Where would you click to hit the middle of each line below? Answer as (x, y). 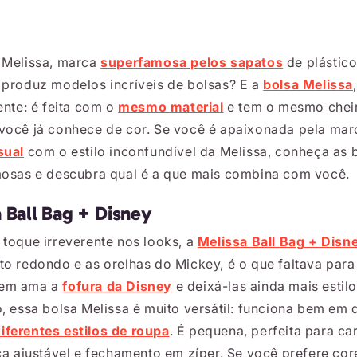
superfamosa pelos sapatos (192, 62)
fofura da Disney (118, 286)
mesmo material (171, 107)
